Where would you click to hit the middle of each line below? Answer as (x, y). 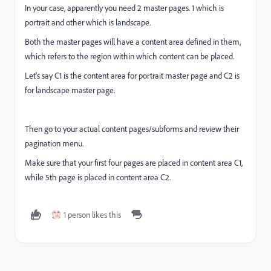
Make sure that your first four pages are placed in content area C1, (134, 163)
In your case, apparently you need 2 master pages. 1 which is (124, 8)
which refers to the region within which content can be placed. (129, 56)
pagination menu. (54, 143)
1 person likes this (92, 215)
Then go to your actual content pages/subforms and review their (132, 129)
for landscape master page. (70, 90)
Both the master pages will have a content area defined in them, (133, 42)
